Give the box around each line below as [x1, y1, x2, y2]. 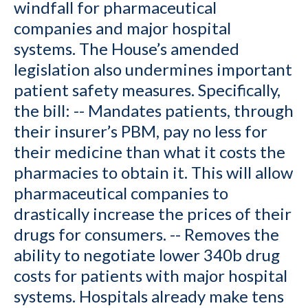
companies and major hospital [14, 18, 231, 38]
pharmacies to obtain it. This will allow [14, 162, 293, 183]
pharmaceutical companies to [14, 183, 228, 203]
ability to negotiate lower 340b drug [14, 245, 280, 265]
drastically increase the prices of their [14, 203, 291, 224]
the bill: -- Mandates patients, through [14, 100, 294, 121]
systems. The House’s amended [14, 38, 239, 59]
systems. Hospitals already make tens [14, 286, 284, 307]
